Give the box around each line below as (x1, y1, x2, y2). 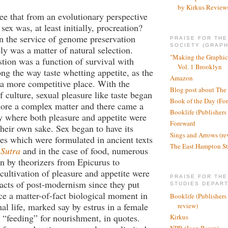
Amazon (170, 73, 193, 83)
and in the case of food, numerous (23, 144, 148, 157)
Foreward (170, 119, 195, 128)
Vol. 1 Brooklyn (178, 62, 222, 72)
